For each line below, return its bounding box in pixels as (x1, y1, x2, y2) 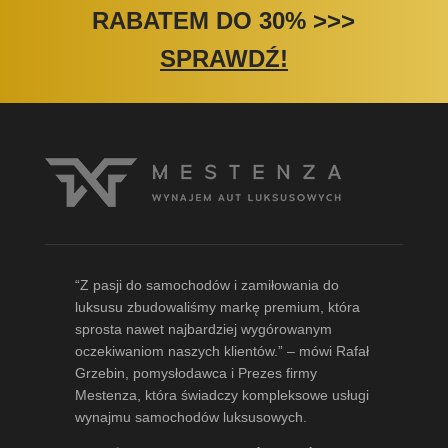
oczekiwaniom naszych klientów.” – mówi (74, 343, 336, 360)
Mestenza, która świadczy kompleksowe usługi (74, 387, 369, 404)
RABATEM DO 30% (92, 7, 307, 35)
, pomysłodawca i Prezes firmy (124, 365, 317, 382)
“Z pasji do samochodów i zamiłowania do (74, 277, 339, 294)
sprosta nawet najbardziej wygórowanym (74, 321, 332, 338)
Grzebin (74, 365, 125, 382)
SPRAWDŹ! (159, 45, 288, 73)
